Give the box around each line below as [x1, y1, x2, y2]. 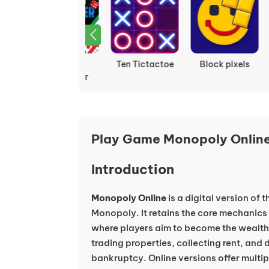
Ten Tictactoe [96, 59, 154, 70]
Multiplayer [22, 71, 69, 82]
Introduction [91, 161, 174, 178]
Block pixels [180, 59, 230, 70]
